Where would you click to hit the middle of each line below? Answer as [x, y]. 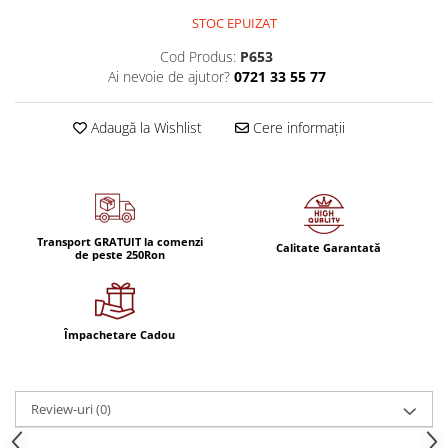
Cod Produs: [198, 56]
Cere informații [297, 127]
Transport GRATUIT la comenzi [119, 241]
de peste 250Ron [119, 254]
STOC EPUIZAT [233, 22]
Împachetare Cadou [119, 334]
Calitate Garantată [328, 248]
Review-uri [63, 408]
